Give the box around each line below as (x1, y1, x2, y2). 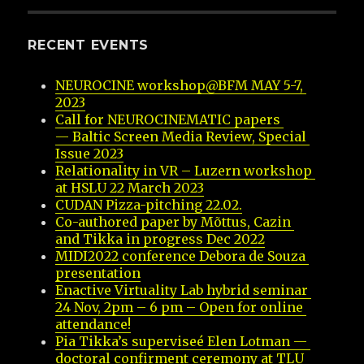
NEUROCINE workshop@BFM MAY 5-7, (55, 76, 304, 93)
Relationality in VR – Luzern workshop (55, 162, 313, 179)
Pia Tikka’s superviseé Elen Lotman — (55, 332, 308, 349)
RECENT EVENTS (28, 37, 149, 53)
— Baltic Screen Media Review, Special (55, 128, 307, 145)
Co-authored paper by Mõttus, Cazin (55, 213, 292, 230)
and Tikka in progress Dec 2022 (55, 230, 266, 247)
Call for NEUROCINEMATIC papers (55, 110, 281, 128)
